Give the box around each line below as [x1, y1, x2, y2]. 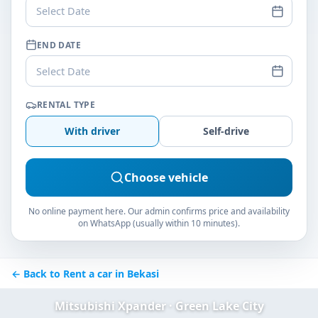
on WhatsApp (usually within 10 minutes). [78, 217, 240, 230]
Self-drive [202, 124, 249, 138]
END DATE [37, 38, 81, 51]
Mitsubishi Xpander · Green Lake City [54, 297, 264, 314]
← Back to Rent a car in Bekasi [11, 266, 159, 280]
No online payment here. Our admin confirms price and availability [28, 205, 290, 218]
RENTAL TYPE [37, 99, 95, 111]
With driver [65, 124, 120, 138]
